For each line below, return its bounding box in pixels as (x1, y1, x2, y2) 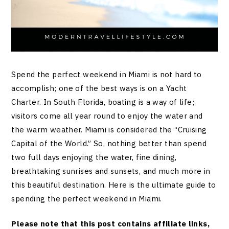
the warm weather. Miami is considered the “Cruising (11, 124, 207, 134)
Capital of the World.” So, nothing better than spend (11, 138, 207, 148)
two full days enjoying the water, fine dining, (11, 152, 177, 162)
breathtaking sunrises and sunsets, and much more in (11, 166, 211, 176)
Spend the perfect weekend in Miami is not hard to (11, 69, 202, 79)
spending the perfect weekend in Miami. (11, 193, 162, 203)
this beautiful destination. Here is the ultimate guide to (11, 179, 216, 190)
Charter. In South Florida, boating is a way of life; (11, 97, 194, 107)
